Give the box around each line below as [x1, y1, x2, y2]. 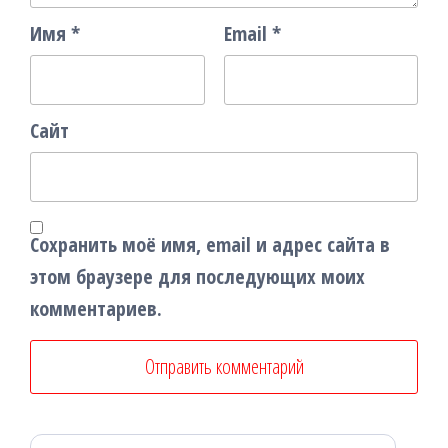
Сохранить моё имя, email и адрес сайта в [30, 231, 390, 259]
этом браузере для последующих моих [30, 263, 365, 291]
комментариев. [30, 295, 162, 323]
